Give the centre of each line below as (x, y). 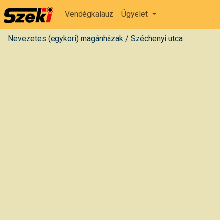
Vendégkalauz (89, 14)
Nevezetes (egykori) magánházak (66, 38)
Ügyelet (136, 14)
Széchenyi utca (157, 38)
